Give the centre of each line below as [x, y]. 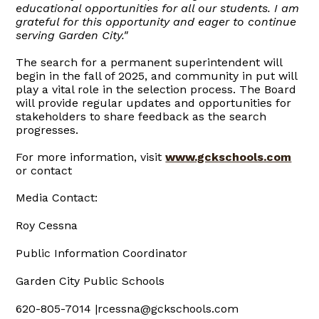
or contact [44, 170]
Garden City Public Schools [90, 281]
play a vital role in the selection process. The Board [156, 89]
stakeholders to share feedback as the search [141, 116]
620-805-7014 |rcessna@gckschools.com [127, 308]
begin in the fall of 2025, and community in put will [157, 75]
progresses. [47, 130]
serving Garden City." [72, 35]
